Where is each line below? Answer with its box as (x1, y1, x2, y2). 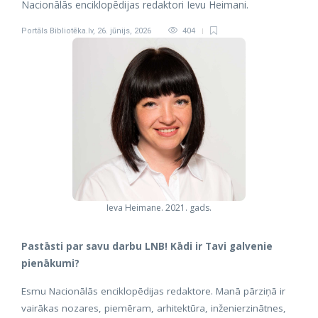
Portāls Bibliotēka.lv (21, 26, 93, 35)
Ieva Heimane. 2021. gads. (106, 202, 212, 214)
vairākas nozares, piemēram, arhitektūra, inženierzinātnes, (21, 302, 286, 314)
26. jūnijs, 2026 (97, 26, 151, 35)
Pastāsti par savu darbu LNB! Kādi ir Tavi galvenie (21, 240, 273, 253)
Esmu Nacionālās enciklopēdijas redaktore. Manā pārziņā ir (21, 285, 285, 297)
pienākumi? (21, 257, 79, 270)
